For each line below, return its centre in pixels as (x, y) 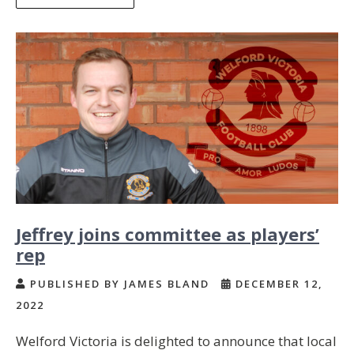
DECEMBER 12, (277, 284)
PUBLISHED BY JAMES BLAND (120, 284)
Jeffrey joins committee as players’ (168, 234)
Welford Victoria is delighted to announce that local (176, 341)
